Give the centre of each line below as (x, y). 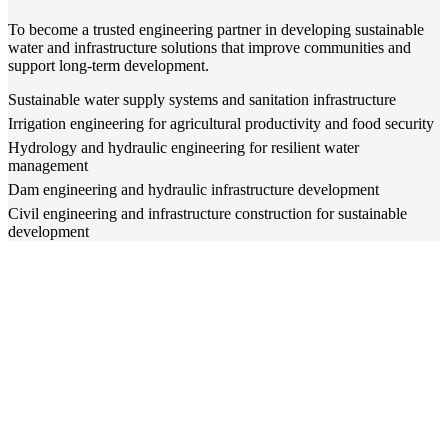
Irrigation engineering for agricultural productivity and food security (221, 124)
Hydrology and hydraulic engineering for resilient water (183, 148)
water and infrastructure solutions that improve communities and (209, 48)
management (48, 166)
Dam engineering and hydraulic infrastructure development (193, 190)
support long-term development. (108, 66)
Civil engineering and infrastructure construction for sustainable (207, 214)
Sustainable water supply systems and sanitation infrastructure (202, 100)
